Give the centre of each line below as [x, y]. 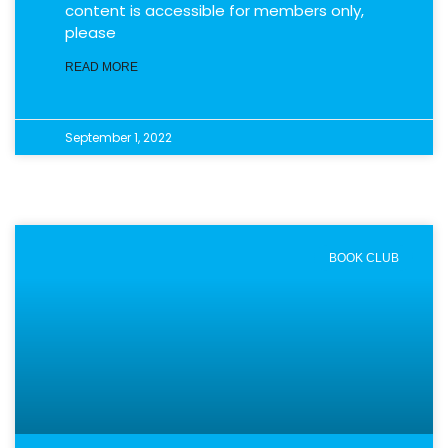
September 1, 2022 [118, 137]
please [90, 32]
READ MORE [101, 67]
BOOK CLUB [363, 258]
